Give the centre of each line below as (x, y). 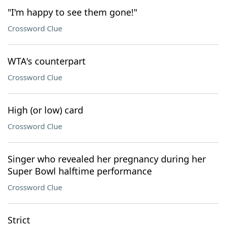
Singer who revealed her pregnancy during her (107, 159)
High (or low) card (45, 110)
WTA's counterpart (47, 61)
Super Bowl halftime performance (80, 171)
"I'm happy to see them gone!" (72, 12)
